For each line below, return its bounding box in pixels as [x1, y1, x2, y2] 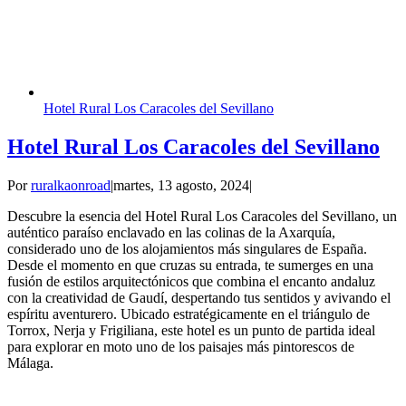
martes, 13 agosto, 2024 [113, 177, 249, 193]
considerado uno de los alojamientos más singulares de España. [7, 240, 367, 256]
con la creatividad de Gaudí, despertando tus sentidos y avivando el [7, 289, 391, 305]
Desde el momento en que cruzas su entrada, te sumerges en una [7, 256, 373, 273]
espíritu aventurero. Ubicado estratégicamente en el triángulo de [7, 305, 370, 322]
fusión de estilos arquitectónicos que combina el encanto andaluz [7, 273, 375, 289]
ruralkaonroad [31, 177, 111, 193]
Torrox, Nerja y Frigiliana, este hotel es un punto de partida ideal [7, 322, 375, 338]
